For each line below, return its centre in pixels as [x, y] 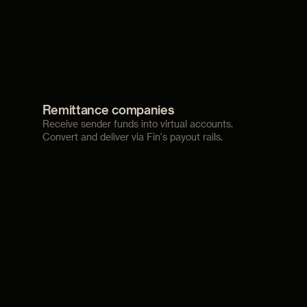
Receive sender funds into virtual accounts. [137, 124]
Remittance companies [108, 110]
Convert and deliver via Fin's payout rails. [132, 137]
